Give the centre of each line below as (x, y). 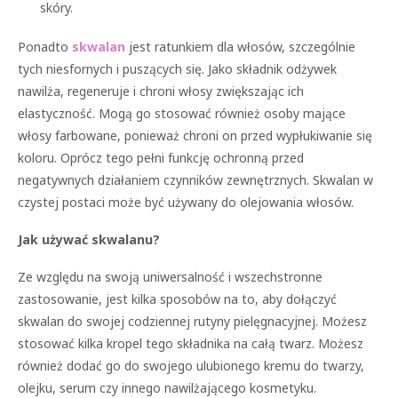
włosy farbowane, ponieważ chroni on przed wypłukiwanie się (195, 135)
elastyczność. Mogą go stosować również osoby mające (182, 113)
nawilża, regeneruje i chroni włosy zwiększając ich (161, 91)
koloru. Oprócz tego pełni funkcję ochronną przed (161, 157)
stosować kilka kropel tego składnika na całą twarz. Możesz (191, 343)
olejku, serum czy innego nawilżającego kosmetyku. (167, 387)
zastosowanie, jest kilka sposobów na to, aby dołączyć (177, 298)
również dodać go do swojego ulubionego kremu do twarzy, (191, 365)
